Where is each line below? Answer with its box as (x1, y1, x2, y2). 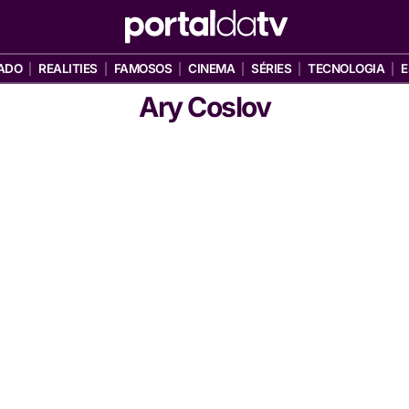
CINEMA (188, 61, 236, 76)
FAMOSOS (113, 61, 173, 76)
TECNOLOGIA (308, 61, 385, 76)
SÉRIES (251, 61, 292, 76)
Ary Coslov (139, 90, 270, 123)
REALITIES (38, 61, 98, 76)
